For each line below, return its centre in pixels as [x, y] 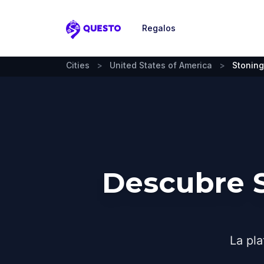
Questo [83, 35]
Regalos [159, 28]
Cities [78, 65]
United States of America [161, 65]
